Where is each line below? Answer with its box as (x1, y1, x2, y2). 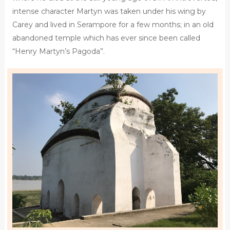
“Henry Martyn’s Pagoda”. (12, 47, 105, 56)
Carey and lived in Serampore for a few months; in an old (12, 20, 214, 30)
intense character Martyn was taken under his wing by (12, 7, 206, 16)
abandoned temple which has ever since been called (12, 33, 200, 43)
